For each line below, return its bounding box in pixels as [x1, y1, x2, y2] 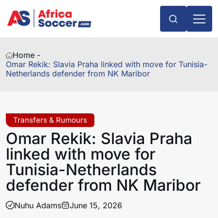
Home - [13, 50, 41, 60]
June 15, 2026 [70, 200, 123, 210]
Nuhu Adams [14, 200, 61, 210]
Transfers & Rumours [13, 115, 88, 125]
